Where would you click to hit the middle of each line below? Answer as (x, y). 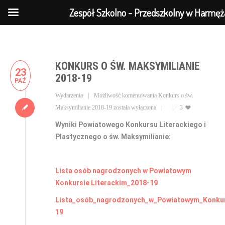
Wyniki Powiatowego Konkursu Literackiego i (131, 125)
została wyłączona (134, 107)
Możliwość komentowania (126, 95)
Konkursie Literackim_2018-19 (106, 183)
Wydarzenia (69, 95)
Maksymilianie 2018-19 (84, 107)
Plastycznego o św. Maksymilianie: (113, 137)
